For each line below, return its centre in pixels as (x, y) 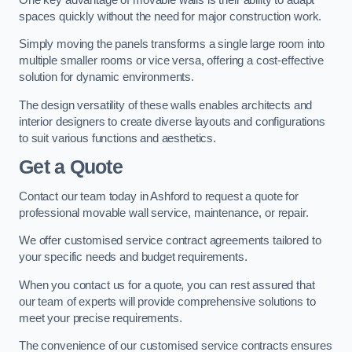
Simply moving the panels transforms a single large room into (172, 44)
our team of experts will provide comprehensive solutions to (167, 301)
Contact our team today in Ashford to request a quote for (159, 196)
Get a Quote (71, 167)
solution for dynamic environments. (108, 77)
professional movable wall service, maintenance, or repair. (165, 213)
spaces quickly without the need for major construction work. (172, 16)
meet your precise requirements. (102, 318)
